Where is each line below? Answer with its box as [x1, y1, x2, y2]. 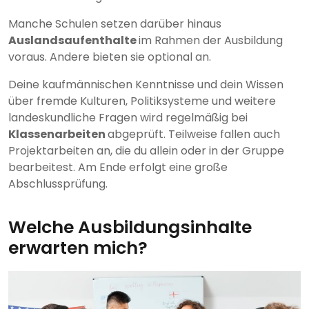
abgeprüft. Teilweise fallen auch [108, 126, 280, 142]
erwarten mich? [8, 235, 148, 260]
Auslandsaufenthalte [8, 32, 139, 48]
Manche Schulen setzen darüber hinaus [8, 15, 221, 32]
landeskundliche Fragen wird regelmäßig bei [8, 109, 248, 126]
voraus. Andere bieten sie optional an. [8, 48, 211, 65]
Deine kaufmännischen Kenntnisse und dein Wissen [8, 76, 283, 92]
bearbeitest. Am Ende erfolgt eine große [8, 159, 228, 175]
